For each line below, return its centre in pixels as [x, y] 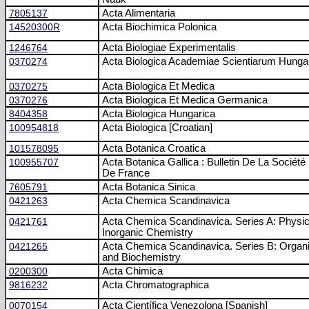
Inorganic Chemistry [148, 232]
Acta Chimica [132, 271]
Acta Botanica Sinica [149, 187]
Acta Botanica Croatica [154, 148]
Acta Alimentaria [139, 13]
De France [126, 173]
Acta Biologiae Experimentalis [169, 48]
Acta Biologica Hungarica [159, 114]
